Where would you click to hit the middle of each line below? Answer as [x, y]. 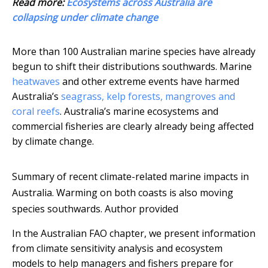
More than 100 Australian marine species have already [134, 52]
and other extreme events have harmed [150, 82]
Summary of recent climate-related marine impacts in [130, 177]
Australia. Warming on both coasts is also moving [123, 193]
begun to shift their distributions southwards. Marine [132, 67]
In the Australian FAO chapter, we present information [134, 234]
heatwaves [36, 82]
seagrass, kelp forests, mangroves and [148, 97]
